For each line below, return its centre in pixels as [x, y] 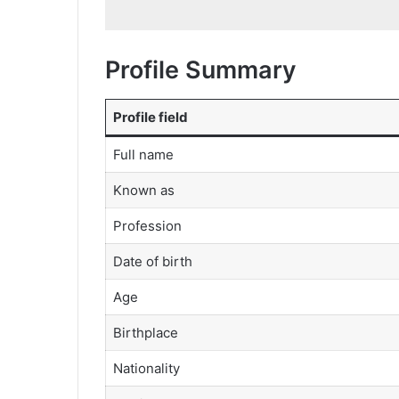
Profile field [150, 117]
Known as [143, 190]
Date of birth [152, 261]
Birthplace [145, 332]
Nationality [146, 368]
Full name [143, 154]
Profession [147, 225]
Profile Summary [201, 70]
